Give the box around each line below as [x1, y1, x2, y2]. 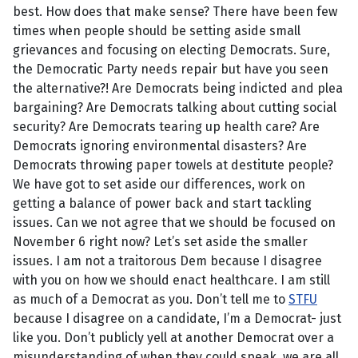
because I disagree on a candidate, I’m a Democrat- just [13, 311, 341, 327]
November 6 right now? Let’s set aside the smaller [13, 234, 308, 250]
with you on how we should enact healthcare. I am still [13, 272, 330, 288]
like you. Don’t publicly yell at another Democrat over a [13, 330, 334, 346]
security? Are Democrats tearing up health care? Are [13, 119, 320, 135]
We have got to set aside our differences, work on [13, 177, 305, 193]
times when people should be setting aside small [13, 23, 300, 39]
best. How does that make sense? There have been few [13, 4, 337, 20]
